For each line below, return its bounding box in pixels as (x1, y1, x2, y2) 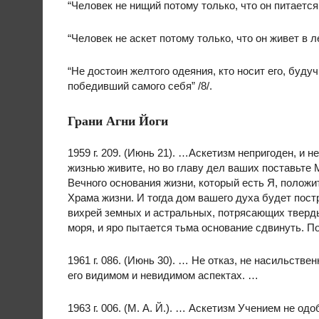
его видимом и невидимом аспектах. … (68, 269, 258, 281)
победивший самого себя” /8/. (68, 80, 212, 92)
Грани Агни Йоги (68, 111, 168, 130)
